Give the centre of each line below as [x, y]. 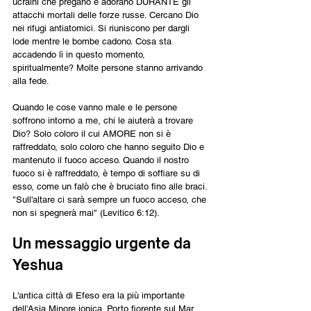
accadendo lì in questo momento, [80, 54]
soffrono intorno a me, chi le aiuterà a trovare [104, 120]
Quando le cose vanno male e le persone [96, 107]
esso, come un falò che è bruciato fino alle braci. [111, 186]
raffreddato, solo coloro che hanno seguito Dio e [110, 146]
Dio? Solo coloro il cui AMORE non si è [93, 133]
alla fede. [31, 81]
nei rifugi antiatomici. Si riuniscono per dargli [102, 28]
